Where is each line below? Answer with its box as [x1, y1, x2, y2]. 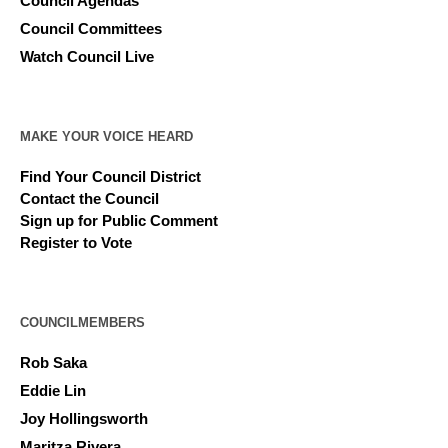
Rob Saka [20, 353, 88, 371]
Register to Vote [20, 233, 133, 251]
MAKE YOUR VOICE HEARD [20, 128, 194, 144]
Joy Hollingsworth [20, 409, 149, 427]
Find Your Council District [20, 167, 202, 185]
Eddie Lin [20, 381, 87, 399]
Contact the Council [20, 189, 160, 207]
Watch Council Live [20, 47, 155, 65]
